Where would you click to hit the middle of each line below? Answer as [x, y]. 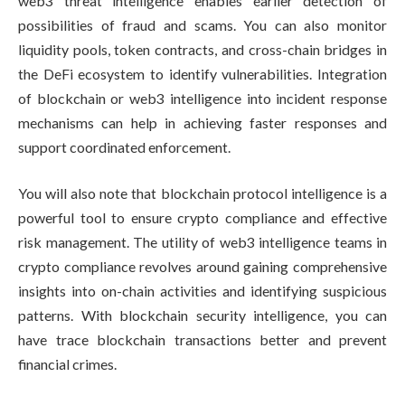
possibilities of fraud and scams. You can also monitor [202, 24]
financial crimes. [67, 364]
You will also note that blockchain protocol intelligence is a [202, 193]
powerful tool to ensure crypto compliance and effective [202, 218]
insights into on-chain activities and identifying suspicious [202, 291]
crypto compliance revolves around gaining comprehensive [202, 267]
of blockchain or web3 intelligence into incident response [202, 98]
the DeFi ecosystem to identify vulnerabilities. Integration [202, 73]
